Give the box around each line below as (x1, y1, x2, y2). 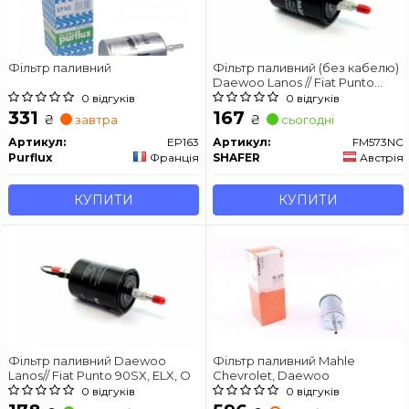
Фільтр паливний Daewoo (8, 352, 166, 368)
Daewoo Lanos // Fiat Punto (213, 74, 374, 89)
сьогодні (278, 111, 334, 127)
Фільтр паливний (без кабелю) (213, 59, 399, 75)
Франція (150, 150, 199, 164)
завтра (72, 111, 118, 127)
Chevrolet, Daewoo (213, 367, 330, 383)
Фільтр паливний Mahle (213, 352, 355, 368)
